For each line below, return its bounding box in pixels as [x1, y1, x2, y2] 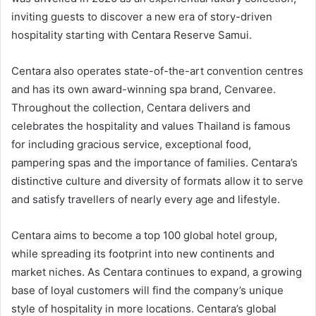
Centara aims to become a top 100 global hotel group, [11, 229, 277, 243]
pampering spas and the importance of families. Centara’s [11, 156, 298, 170]
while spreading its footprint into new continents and [11, 247, 274, 261]
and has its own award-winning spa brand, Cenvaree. [11, 83, 276, 97]
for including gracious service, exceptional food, [11, 138, 251, 152]
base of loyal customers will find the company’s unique [11, 284, 284, 298]
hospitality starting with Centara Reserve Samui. [11, 28, 252, 42]
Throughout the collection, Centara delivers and [11, 101, 250, 115]
